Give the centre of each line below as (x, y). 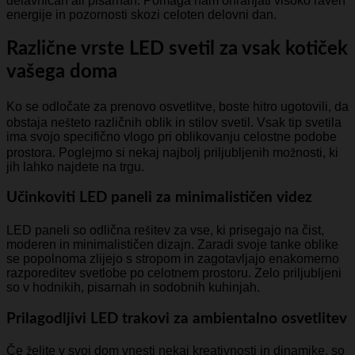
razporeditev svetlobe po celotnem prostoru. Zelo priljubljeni (174, 273)
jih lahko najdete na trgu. (75, 166)
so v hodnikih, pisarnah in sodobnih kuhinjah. (133, 287)
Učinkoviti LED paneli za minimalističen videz (159, 198)
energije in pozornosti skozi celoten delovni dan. (141, 14)
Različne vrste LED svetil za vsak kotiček (177, 49)
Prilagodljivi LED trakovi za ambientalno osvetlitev (177, 319)
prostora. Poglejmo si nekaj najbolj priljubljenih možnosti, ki (172, 152)
